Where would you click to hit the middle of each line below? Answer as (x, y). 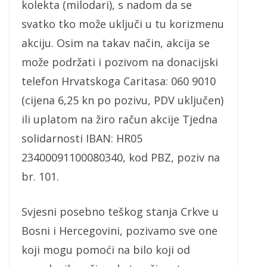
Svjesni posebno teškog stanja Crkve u (120, 211)
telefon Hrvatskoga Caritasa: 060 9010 (119, 81)
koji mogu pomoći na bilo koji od (106, 249)
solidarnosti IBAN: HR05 (82, 138)
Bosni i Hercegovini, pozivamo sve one (119, 230)
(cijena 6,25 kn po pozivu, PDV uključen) (122, 100)
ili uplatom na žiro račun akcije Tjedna (119, 119)
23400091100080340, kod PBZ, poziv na (121, 157)
